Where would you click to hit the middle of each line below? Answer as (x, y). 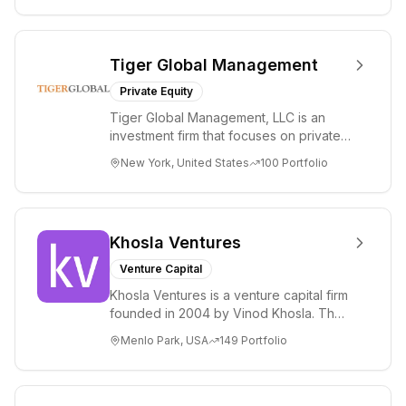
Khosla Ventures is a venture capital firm (229, 295)
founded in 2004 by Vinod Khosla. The (226, 313)
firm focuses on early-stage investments (229, 331)
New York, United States (185, 163)
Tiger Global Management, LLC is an (217, 117)
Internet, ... (140, 172)
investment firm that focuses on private (225, 135)
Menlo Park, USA (164, 340)
